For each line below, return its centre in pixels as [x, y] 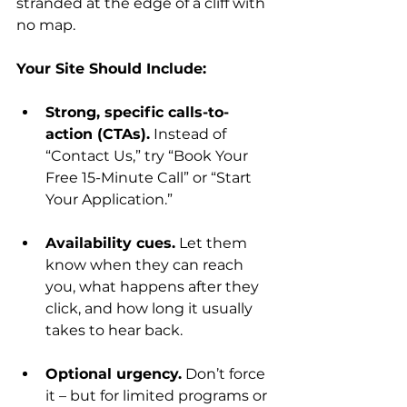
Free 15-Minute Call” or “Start [150, 177]
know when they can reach [146, 264]
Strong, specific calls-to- [137, 112]
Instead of [190, 134]
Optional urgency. [114, 373]
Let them [213, 243]
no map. [46, 25]
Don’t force [225, 373]
